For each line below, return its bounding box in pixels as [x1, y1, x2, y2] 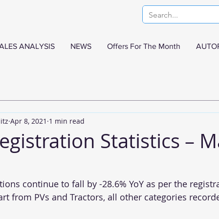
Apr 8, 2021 [10, 116, 47, 126]
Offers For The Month [107, 42, 180, 50]
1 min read [49, 116, 85, 126]
